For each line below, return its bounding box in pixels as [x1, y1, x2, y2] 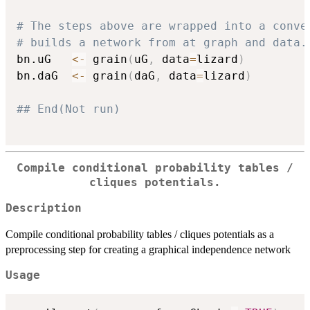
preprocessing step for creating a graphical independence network [6, 243, 291, 255]
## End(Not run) [17, 102, 120, 116]
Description [6, 201, 82, 215]
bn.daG [17, 69, 72, 83]
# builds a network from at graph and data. [17, 36, 307, 50]
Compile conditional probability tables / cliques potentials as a [6, 228, 274, 240]
